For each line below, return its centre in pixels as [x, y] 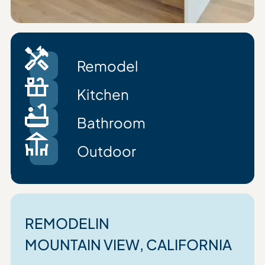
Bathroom [111, 122]
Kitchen [103, 94]
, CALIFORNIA [185, 244]
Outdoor [106, 151]
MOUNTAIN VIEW [82, 244]
